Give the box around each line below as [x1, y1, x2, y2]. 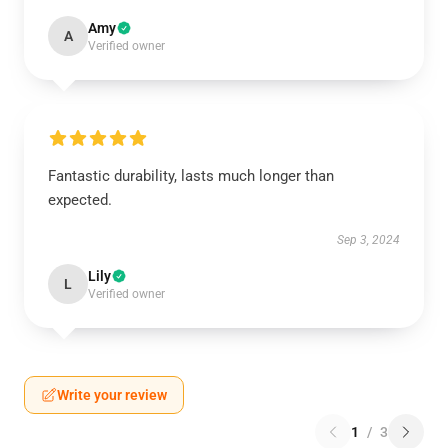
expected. [48, 191, 112, 209]
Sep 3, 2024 [337, 233, 400, 247]
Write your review [57, 387, 167, 403]
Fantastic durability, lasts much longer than [48, 167, 334, 185]
